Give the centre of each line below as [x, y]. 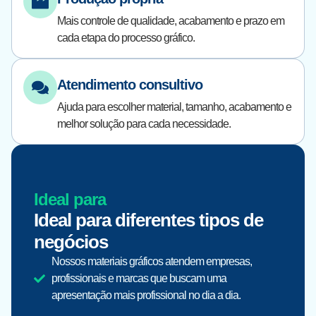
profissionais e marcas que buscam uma [139, 278]
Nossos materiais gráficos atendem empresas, [152, 261]
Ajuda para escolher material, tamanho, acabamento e [174, 107]
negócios [71, 242]
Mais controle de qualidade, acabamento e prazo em [171, 21]
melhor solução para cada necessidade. [144, 124]
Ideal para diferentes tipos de [148, 220]
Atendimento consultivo [130, 85]
